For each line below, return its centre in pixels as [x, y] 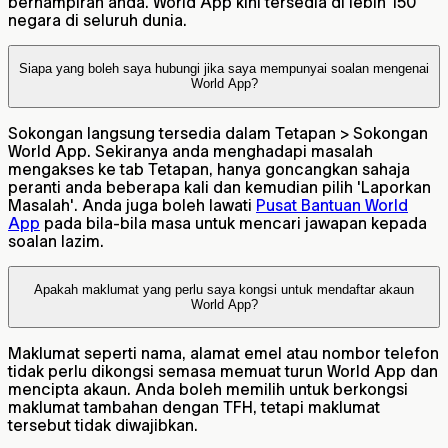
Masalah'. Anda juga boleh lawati [132, 204]
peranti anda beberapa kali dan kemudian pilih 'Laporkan [219, 186]
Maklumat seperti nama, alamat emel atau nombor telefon [223, 353]
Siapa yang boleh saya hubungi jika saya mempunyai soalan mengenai [224, 69]
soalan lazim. [56, 240]
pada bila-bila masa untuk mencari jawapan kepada [233, 222]
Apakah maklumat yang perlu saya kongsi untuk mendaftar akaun [224, 290]
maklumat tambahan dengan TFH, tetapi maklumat [194, 407]
